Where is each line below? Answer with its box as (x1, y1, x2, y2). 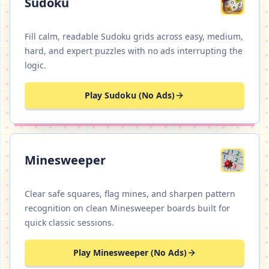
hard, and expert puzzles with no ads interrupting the (25, 45, 243, 56)
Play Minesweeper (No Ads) (73, 247, 187, 258)
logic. (25, 59, 46, 71)
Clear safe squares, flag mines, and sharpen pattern (25, 188, 235, 199)
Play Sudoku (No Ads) (85, 89, 175, 101)
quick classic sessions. (25, 217, 114, 228)
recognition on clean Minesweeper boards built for (25, 202, 230, 214)
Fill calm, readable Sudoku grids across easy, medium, (25, 31, 243, 42)
